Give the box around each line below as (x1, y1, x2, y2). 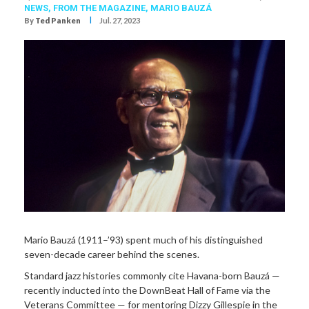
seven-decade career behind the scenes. (24, 248, 199, 260)
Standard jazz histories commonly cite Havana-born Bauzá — (24, 270, 280, 282)
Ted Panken (35, 16, 81, 26)
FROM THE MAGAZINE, (53, 3, 150, 14)
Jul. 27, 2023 (99, 16, 140, 26)
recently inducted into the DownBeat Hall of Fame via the (24, 284, 270, 297)
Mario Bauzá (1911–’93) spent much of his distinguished (24, 233, 263, 246)
